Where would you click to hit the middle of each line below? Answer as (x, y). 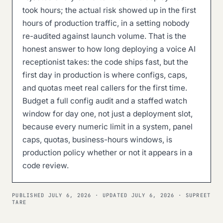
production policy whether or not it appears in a (108, 153)
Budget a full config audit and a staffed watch (105, 101)
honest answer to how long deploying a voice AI (109, 49)
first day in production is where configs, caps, (105, 75)
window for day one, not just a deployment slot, (108, 114)
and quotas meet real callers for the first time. (105, 88)
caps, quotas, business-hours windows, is (97, 140)
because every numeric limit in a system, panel (108, 127)
